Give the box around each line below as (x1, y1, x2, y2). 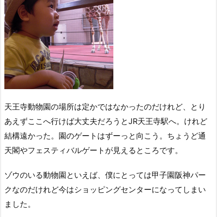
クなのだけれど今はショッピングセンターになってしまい (4, 184, 206, 194)
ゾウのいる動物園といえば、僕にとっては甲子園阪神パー (4, 170, 206, 180)
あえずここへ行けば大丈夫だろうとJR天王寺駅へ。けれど (4, 116, 207, 126)
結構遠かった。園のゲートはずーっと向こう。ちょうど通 (4, 130, 206, 140)
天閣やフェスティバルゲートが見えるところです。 (4, 145, 183, 155)
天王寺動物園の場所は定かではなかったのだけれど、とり (4, 101, 206, 111)
